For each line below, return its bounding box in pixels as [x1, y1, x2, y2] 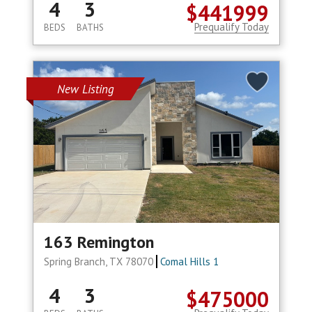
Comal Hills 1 [160, 255, 219, 269]
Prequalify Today [194, 20, 269, 34]
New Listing [56, 81, 114, 97]
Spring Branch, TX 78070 [43, 255, 156, 269]
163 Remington [43, 231, 154, 253]
